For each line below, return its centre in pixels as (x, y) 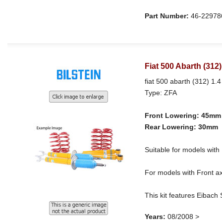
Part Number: (167, 16)
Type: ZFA (161, 92)
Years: (155, 216)
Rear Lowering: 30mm (182, 127)
